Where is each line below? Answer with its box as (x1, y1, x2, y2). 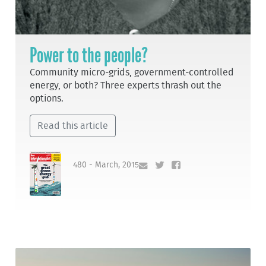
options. (30, 94, 64, 104)
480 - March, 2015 (73, 160, 140, 170)
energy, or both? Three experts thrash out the (30, 81, 222, 91)
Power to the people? (30, 43, 148, 68)
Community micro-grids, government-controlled (30, 68, 235, 78)
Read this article (37, 121, 109, 131)
